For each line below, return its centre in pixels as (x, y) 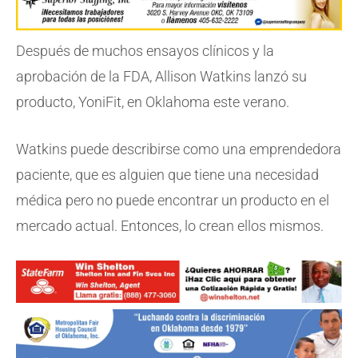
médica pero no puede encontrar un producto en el (173, 200)
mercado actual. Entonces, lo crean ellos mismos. (170, 225)
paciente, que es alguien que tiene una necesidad (167, 174)
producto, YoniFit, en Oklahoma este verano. (153, 101)
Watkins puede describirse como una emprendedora (179, 149)
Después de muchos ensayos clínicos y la (145, 50)
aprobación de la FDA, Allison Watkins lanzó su (161, 76)
